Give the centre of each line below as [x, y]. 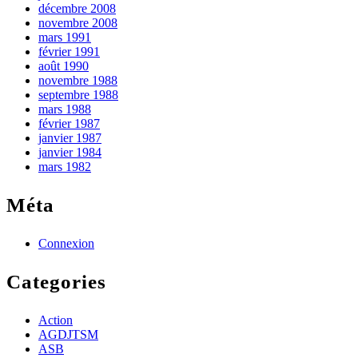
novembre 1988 [78, 81]
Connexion [66, 244]
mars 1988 [65, 109]
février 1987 [69, 124]
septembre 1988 [78, 95]
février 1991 [69, 52]
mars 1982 [65, 167]
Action [56, 320]
